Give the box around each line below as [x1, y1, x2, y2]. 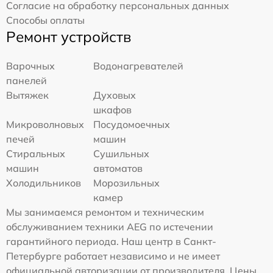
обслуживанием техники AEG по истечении [6, 220, 213, 233]
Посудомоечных [93, 118, 171, 130]
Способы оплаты [6, 13, 85, 26]
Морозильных [93, 176, 160, 189]
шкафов [93, 103, 132, 116]
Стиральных [6, 147, 65, 160]
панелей [6, 74, 47, 87]
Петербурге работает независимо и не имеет [6, 249, 220, 262]
